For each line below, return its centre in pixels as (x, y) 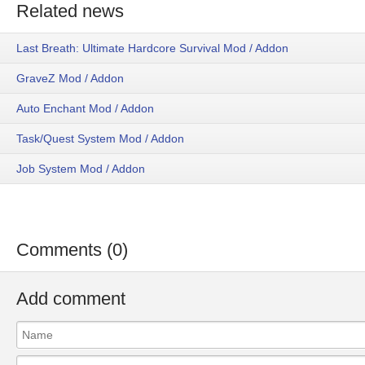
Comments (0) (72, 250)
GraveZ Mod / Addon (70, 79)
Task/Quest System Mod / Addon (100, 139)
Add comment (71, 299)
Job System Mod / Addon (81, 169)
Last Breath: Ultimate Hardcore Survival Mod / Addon (152, 48)
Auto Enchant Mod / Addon (85, 109)
